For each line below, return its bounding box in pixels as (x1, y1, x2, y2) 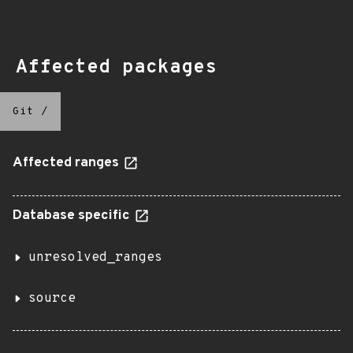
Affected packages (16, 56, 217, 80)
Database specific (13, 207, 133, 225)
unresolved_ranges (28, 250, 162, 266)
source (28, 291, 76, 307)
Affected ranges (13, 154, 122, 172)
